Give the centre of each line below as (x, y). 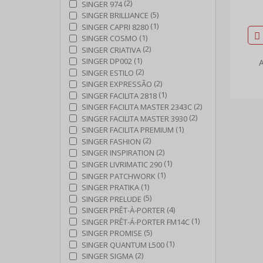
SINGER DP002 (107, 61)
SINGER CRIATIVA (111, 50)
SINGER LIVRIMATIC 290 (122, 164)
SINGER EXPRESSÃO (117, 84)
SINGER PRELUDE (112, 199)
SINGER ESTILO (108, 73)
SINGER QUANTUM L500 (123, 245)
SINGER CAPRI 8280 (115, 27)
